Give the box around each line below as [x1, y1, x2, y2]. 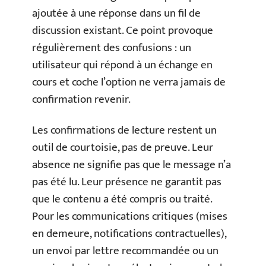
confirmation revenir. [32, 90, 131, 109]
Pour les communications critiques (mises [32, 207, 227, 226]
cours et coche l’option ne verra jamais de [32, 73, 226, 92]
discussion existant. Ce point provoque [32, 21, 213, 40]
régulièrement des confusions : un [32, 39, 191, 58]
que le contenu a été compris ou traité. [32, 189, 212, 208]
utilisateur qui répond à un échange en [32, 56, 213, 75]
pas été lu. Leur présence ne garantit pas [32, 172, 221, 191]
